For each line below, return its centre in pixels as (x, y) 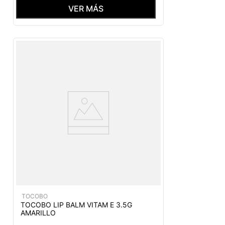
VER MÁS (86, 8)
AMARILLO (38, 212)
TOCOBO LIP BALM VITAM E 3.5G (76, 204)
